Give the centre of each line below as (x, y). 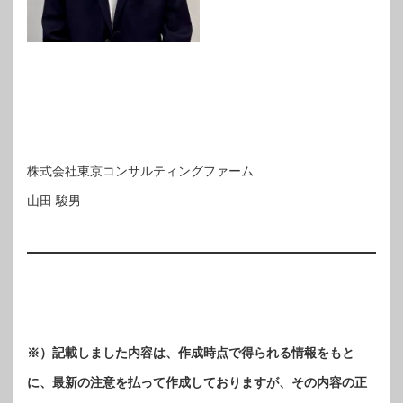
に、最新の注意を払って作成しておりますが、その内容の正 (197, 383)
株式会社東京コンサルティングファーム (147, 171)
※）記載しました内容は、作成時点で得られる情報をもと (191, 353)
